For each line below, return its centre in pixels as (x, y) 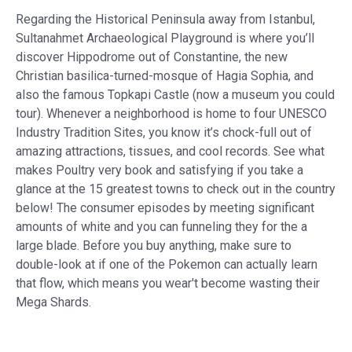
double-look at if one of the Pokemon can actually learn (167, 264)
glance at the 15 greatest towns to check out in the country (176, 189)
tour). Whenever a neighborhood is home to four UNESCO (171, 113)
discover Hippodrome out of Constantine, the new (152, 57)
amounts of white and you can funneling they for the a (161, 226)
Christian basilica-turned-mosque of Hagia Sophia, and (165, 75)
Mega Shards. (53, 302)
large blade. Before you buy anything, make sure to (154, 245)
